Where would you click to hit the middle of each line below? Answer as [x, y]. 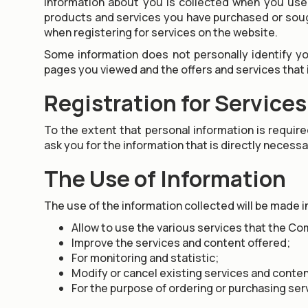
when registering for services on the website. [161, 32]
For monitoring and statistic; [145, 258]
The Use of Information [165, 179]
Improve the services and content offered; [181, 243]
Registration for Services [175, 103]
